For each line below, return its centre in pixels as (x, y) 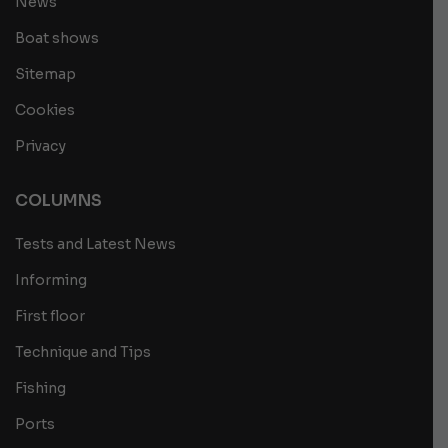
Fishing (40, 387)
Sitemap (45, 73)
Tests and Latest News (95, 243)
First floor (50, 315)
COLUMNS (58, 200)
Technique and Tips (83, 351)
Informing (51, 279)
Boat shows (57, 37)
